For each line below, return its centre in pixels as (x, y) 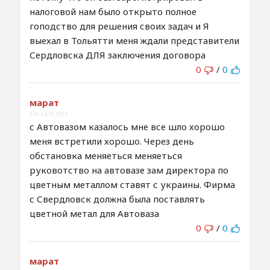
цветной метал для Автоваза (94, 213)
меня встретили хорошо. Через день (111, 141)
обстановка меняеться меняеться (105, 155)
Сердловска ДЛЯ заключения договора (117, 55)
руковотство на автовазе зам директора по (129, 170)
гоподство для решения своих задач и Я (119, 26)
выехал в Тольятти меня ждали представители (134, 40)
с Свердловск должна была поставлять (117, 199)
